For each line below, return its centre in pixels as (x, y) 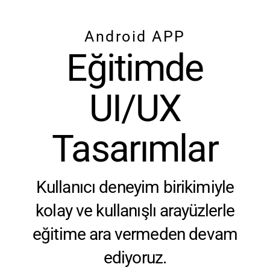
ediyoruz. (135, 257)
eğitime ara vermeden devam (135, 234)
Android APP (135, 36)
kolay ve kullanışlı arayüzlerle (135, 210)
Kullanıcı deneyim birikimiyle (135, 187)
